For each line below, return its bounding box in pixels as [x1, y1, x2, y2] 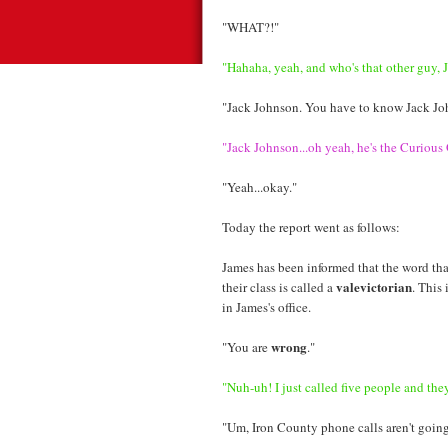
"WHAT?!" [222, 17, 279, 36]
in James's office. [222, 297, 311, 316]
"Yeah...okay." [222, 177, 297, 196]
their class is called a [222, 277, 336, 296]
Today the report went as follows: [222, 217, 400, 236]
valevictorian [336, 276, 412, 296]
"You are [222, 337, 271, 356]
